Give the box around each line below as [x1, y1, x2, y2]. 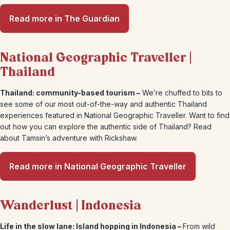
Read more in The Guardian [9, 13, 120, 24]
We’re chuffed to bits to [140, 88, 222, 97]
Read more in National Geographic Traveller [9, 161, 186, 171]
